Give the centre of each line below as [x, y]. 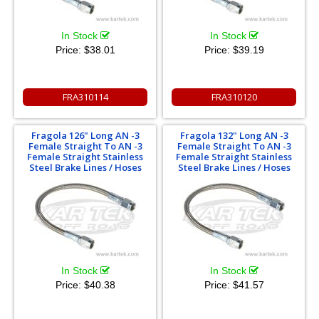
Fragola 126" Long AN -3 [85, 135]
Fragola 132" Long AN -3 [234, 135]
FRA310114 [85, 96]
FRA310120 [234, 96]
